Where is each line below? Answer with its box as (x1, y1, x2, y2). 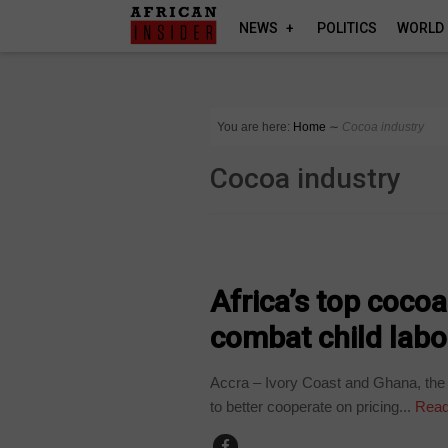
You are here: (217, 120, 291, 134)
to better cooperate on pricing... (210, 397, 412, 415)
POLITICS (317, 20, 378, 36)
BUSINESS (220, 251, 279, 270)
